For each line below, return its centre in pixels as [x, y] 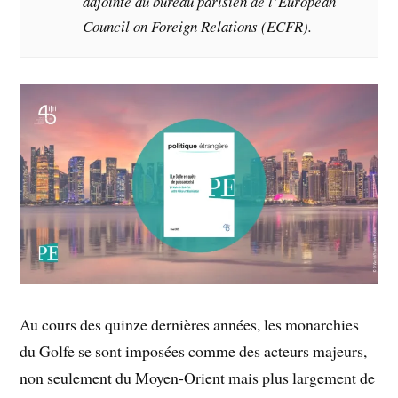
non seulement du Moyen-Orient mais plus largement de [198, 378]
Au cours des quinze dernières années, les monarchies [190, 325]
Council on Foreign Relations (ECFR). [198, 27]
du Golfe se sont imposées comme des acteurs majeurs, [194, 351]
